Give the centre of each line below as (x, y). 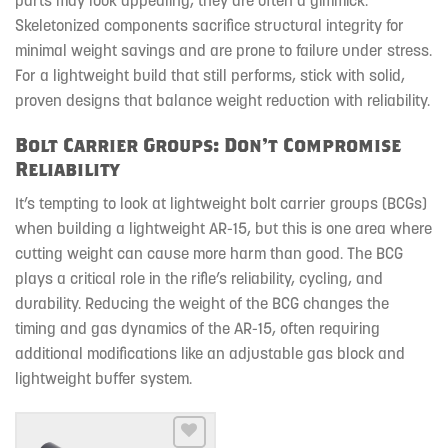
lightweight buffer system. (103, 377)
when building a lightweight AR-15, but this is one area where (223, 227)
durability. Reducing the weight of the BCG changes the (202, 302)
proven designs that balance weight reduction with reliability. (222, 99)
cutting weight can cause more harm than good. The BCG (209, 252)
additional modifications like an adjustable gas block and (210, 352)
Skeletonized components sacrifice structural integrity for (209, 24)
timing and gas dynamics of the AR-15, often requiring (197, 327)
